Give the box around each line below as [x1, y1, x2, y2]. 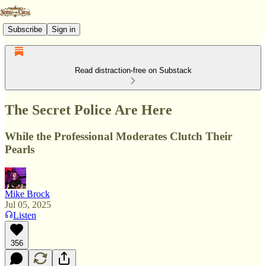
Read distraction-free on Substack [74, 66, 192, 75]
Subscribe [8, 24, 42, 34]
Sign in [52, 24, 75, 34]
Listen [13, 210, 36, 220]
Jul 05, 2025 [5, 199, 51, 210]
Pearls [5, 142, 34, 156]
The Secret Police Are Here [5, 102, 172, 118]
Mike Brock [5, 188, 50, 199]
